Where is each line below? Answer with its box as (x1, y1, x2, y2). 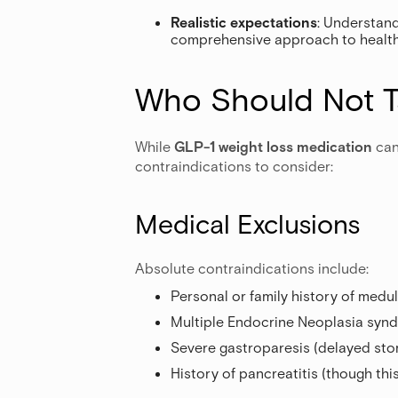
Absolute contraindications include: (135, 259, 369, 276)
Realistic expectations (171, 12, 317, 30)
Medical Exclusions (135, 206, 360, 239)
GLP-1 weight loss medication (174, 137, 372, 155)
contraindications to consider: (135, 156, 333, 174)
